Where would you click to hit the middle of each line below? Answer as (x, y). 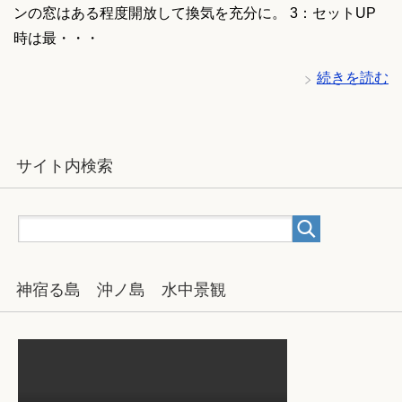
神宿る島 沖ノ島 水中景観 (121, 290)
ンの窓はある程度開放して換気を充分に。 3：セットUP (195, 13)
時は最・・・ (57, 39)
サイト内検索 (65, 166)
